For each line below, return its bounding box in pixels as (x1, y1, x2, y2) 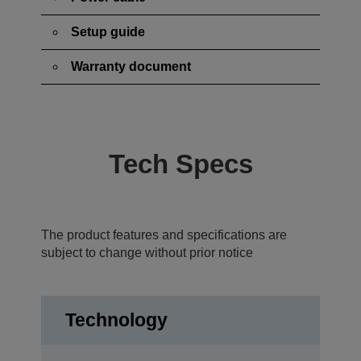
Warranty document (71, 60, 191, 73)
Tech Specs (108, 149, 253, 179)
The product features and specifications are (41, 228, 287, 242)
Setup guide (71, 25, 145, 39)
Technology (65, 309, 168, 330)
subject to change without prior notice (41, 246, 253, 259)
